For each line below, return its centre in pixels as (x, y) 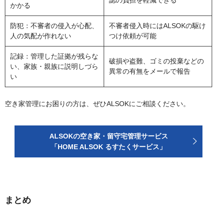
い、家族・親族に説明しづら (54, 67)
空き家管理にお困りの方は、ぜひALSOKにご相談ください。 (97, 104)
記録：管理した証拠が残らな (54, 56)
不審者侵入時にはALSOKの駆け (157, 26)
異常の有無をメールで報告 (150, 71)
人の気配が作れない (41, 36)
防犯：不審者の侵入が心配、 (54, 26)
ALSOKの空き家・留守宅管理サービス (108, 136)
